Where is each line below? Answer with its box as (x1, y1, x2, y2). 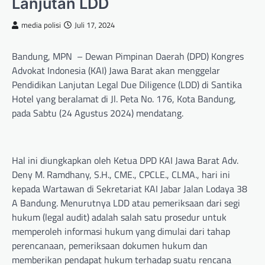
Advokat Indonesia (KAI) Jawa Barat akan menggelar (12, 63, 220, 78)
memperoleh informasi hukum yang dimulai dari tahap (12, 224, 230, 239)
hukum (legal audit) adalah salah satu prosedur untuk (12, 210, 227, 225)
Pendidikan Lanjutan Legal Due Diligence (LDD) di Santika (12, 77, 242, 92)
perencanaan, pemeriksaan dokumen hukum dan (12, 238, 208, 253)
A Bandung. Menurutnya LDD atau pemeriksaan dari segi (12, 196, 240, 211)
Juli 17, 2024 (75, 20, 115, 31)
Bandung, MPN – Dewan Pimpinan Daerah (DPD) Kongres (12, 49, 244, 64)
